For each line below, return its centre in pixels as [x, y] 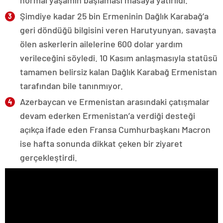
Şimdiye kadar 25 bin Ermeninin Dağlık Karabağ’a [114, 16]
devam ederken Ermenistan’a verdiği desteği [108, 116]
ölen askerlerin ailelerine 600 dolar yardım [101, 44]
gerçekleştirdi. [49, 158]
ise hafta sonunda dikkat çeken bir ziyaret [101, 144]
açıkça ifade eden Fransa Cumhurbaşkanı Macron [115, 130]
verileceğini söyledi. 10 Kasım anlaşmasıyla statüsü [119, 58]
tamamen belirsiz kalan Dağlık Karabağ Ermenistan [118, 72]
